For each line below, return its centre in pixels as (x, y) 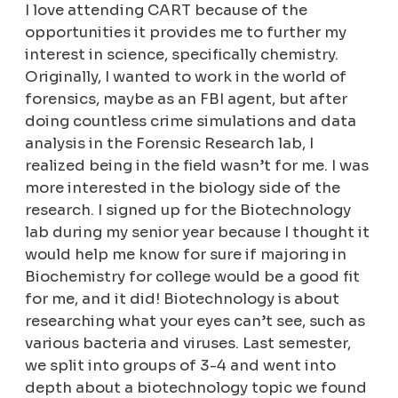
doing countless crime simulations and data (191, 122)
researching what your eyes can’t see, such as (195, 322)
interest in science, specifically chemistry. (182, 55)
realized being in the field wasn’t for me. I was (197, 166)
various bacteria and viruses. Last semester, (188, 344)
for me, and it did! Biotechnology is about (183, 299)
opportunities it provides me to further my (186, 33)
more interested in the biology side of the (183, 188)
